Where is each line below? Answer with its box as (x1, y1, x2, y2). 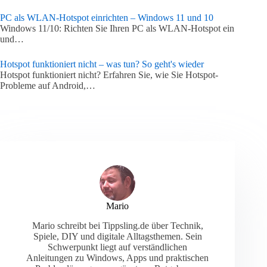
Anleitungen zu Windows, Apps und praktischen (26, 252, 209, 263)
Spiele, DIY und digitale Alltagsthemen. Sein (33, 231, 202, 241)
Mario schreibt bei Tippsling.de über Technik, (32, 220, 203, 231)
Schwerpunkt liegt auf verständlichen (48, 241, 188, 252)
